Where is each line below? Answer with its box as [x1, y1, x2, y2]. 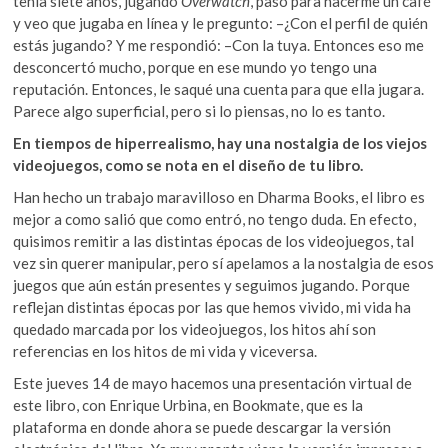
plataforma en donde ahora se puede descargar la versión [13, 417, 392, 436]
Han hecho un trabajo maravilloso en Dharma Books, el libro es [13, 187, 426, 206]
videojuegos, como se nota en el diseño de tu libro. [13, 155, 364, 174]
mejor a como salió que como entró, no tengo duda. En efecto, [13, 209, 417, 228]
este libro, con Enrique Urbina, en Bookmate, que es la [13, 395, 364, 414]
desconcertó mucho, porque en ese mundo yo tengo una [13, 57, 378, 76]
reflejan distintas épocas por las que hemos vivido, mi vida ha [13, 297, 412, 316]
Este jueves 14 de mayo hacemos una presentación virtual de [13, 373, 413, 392]
